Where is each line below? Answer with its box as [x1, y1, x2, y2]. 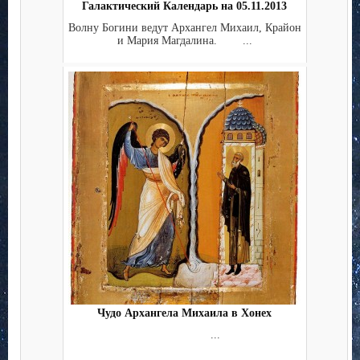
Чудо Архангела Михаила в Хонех [97, 307, 272, 320]
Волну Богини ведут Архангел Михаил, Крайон [67, 21, 301, 34]
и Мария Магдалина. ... [117, 34, 252, 47]
